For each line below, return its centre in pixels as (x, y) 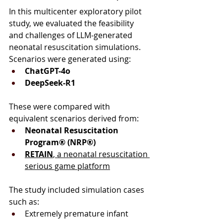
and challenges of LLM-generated (72, 35)
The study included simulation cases (78, 190)
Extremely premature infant (77, 213)
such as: (24, 201)
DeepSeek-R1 (50, 83)
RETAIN (39, 154)
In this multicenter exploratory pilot (76, 11)
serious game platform (67, 166)
